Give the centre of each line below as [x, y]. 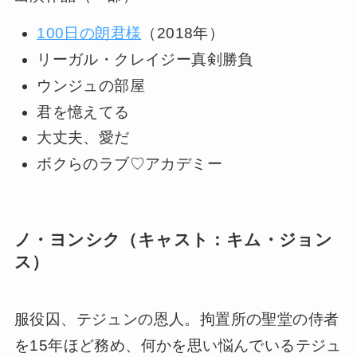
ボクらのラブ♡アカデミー [129, 163]
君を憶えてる [83, 112]
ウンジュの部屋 [91, 85]
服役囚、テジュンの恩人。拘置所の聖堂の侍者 [177, 320]
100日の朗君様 [89, 33]
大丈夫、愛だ [83, 138]
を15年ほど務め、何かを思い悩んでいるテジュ [178, 346]
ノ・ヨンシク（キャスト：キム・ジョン [173, 239]
